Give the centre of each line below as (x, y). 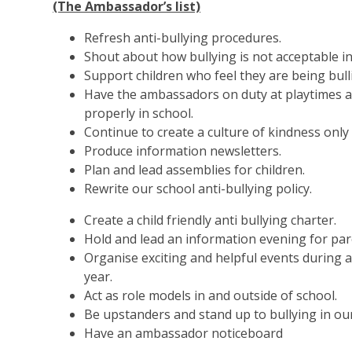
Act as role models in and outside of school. (211, 295)
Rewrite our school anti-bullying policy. (198, 189)
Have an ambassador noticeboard (184, 333)
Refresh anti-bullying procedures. (183, 38)
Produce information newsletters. (183, 151)
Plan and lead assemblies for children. (195, 170)
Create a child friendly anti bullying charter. (211, 220)
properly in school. (139, 113)
